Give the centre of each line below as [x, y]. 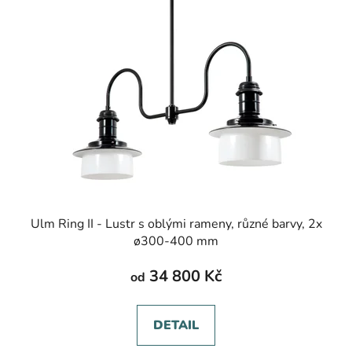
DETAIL [176, 326]
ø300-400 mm [176, 242]
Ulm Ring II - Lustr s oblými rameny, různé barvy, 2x [176, 224]
